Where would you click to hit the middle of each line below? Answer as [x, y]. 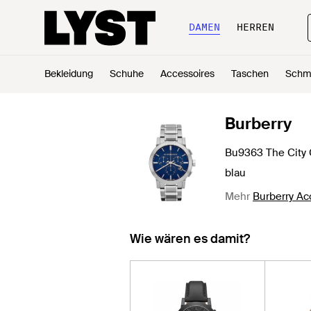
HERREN [255, 27]
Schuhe [127, 74]
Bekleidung [69, 74]
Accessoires [187, 74]
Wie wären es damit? [190, 239]
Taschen [250, 74]
